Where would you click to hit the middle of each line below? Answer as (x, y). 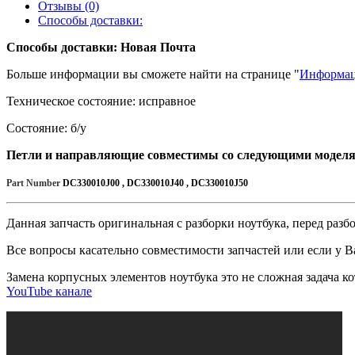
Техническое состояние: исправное (101, 101)
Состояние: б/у (46, 128)
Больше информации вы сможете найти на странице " (153, 74)
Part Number (34, 183)
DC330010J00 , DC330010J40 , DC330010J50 (155, 183)
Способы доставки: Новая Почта (101, 47)
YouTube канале (49, 291)
